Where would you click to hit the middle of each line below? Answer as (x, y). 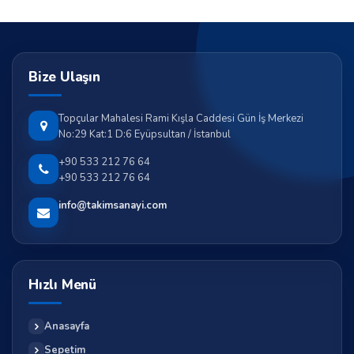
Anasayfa (67, 326)
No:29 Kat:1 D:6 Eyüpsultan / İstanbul (145, 135)
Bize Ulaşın (64, 77)
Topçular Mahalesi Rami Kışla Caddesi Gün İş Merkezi (181, 119)
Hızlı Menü (62, 285)
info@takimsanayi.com (113, 206)
